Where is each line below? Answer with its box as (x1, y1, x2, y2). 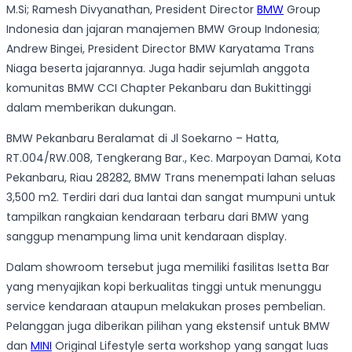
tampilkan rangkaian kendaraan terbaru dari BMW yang (6, 209, 309, 225)
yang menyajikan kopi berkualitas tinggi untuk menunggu (6, 279, 321, 295)
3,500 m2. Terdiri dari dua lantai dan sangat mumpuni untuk (6, 189, 335, 206)
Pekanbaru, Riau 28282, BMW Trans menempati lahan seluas (6, 170, 335, 186)
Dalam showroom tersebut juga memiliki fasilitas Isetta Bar (6, 259, 329, 276)
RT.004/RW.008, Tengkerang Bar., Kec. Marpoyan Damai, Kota (6, 150, 341, 167)
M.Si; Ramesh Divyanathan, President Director (6, 2, 257, 18)
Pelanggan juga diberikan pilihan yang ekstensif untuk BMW (6, 318, 330, 335)
